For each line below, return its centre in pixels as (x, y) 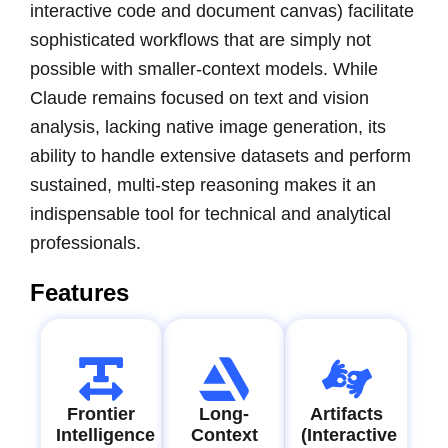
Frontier (101, 414)
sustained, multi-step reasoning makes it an (203, 185)
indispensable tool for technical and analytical (210, 214)
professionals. (85, 243)
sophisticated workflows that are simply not (200, 40)
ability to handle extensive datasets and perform (220, 156)
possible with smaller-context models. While (204, 69)
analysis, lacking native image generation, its (208, 127)
